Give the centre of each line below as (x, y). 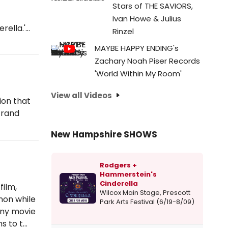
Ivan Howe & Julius (147, 19)
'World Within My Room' (138, 74)
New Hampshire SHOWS (104, 135)
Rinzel (123, 31)
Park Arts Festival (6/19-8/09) (147, 202)
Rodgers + (118, 165)
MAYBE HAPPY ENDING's (137, 48)
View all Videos (81, 95)
